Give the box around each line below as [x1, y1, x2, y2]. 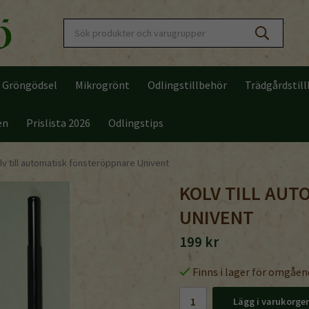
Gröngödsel [2, 78, 57, 92]
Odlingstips [108, 116, 163, 130]
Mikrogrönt [75, 78, 130, 92]
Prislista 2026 [26, 116, 90, 130]
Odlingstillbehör [148, 78, 227, 92]
